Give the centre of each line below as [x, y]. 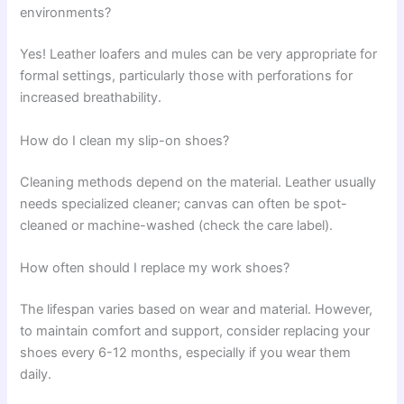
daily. [36, 374]
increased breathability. [91, 98]
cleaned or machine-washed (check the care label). [177, 225]
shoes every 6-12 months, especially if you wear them [186, 352]
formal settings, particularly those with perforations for [187, 76]
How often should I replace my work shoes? [155, 267]
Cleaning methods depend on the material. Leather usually [198, 182]
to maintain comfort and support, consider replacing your [195, 331]
